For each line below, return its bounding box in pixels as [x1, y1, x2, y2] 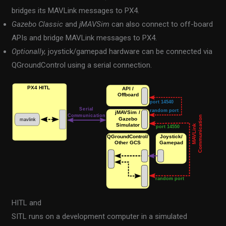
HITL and [12, 198, 42, 207]
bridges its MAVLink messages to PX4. [12, 6, 140, 15]
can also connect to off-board [109, 19, 213, 29]
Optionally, [12, 46, 46, 56]
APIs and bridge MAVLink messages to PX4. [12, 33, 157, 42]
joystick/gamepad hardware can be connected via [46, 46, 213, 56]
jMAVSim [79, 19, 110, 29]
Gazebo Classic [12, 19, 64, 29]
